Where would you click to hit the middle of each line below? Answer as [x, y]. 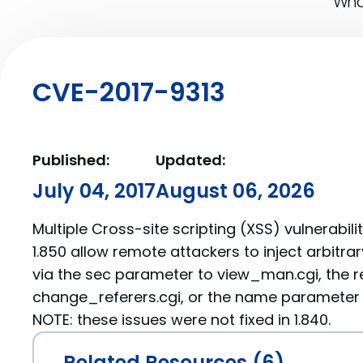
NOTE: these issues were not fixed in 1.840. [181, 320]
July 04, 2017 [94, 191]
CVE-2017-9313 [129, 92]
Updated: [190, 160]
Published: [71, 160]
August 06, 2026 [235, 191]
